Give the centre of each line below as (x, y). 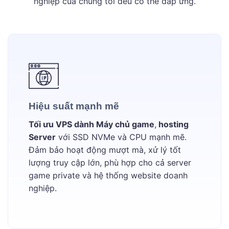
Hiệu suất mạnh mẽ (74, 106)
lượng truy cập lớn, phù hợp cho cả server (110, 163)
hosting (173, 124)
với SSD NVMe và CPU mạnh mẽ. (121, 137)
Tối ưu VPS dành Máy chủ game (91, 124)
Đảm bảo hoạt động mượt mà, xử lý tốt (105, 150)
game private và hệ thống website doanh (108, 176)
